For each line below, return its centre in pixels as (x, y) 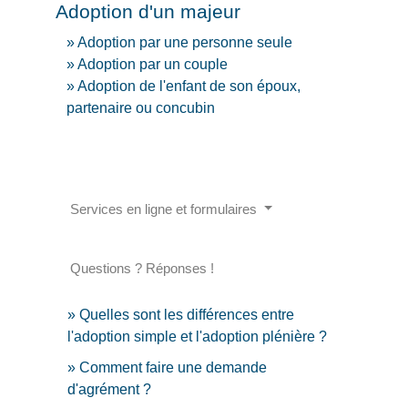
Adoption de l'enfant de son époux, (189, 87)
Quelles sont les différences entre (187, 314)
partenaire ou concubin (141, 108)
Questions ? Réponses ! (143, 268)
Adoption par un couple (153, 65)
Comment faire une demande (173, 367)
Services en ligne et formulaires (166, 209)
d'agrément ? (110, 389)
